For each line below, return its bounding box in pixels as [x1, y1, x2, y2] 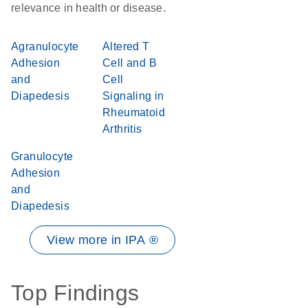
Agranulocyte [11, 41, 79, 52]
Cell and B [102, 57, 157, 69]
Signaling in [102, 90, 164, 102]
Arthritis [102, 123, 142, 135]
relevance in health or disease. [11, 2, 166, 14]
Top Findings [11, 280, 139, 305]
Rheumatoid [102, 107, 166, 118]
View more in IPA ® [46, 233, 159, 247]
